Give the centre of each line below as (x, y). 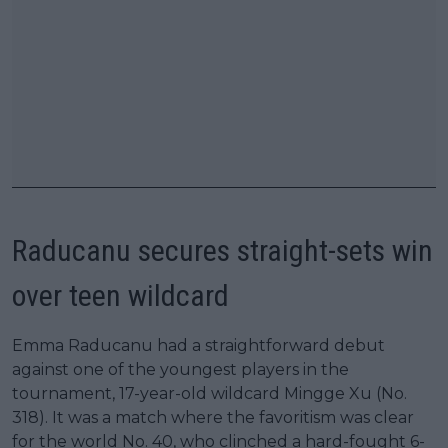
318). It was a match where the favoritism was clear (213, 417)
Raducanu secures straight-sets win (222, 250)
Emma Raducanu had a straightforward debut (198, 345)
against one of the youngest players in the (180, 369)
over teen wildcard (120, 295)
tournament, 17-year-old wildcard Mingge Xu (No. (209, 393)
